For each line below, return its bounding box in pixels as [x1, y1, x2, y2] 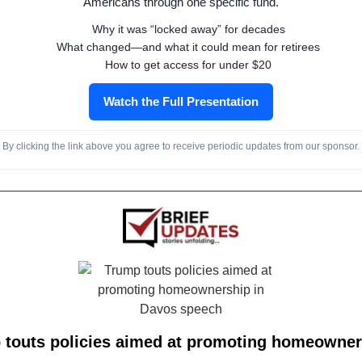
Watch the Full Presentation [103, 94, 259, 108]
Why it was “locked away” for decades [91, 22, 285, 36]
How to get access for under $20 [105, 57, 271, 71]
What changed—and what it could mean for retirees [57, 40, 320, 53]
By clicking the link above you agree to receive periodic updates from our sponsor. [2, 140, 360, 152]
